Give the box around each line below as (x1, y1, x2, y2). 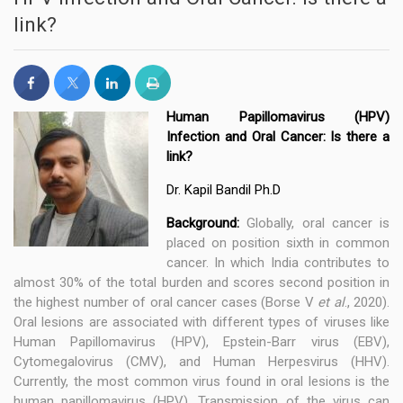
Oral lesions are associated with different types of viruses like (13, 314, 390, 331)
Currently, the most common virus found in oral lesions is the (13, 373, 390, 390)
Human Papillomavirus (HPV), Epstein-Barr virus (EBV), (13, 334, 390, 351)
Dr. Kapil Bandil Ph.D (166, 182, 281, 199)
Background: (166, 215, 247, 232)
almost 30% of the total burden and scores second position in (13, 274, 390, 291)
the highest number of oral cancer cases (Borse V (13, 294, 318, 311)
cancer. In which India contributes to (166, 255, 390, 272)
